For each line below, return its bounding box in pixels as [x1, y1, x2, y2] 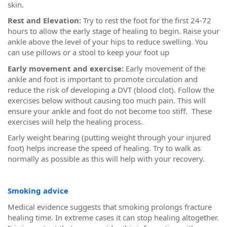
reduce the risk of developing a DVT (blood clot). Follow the [8, 84, 214, 95]
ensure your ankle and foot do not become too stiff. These [8, 105, 212, 116]
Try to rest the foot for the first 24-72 [83, 15, 211, 25]
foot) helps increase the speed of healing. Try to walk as [8, 143, 201, 153]
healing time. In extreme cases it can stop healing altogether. [8, 212, 219, 222]
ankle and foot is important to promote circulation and [8, 73, 198, 84]
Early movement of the [124, 63, 205, 73]
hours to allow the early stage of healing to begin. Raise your [8, 26, 219, 36]
